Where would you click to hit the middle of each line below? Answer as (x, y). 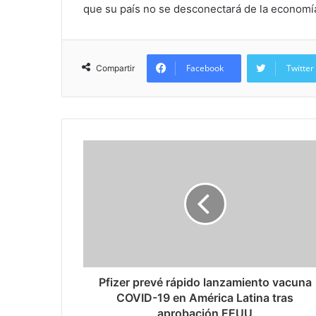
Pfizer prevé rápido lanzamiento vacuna (205, 282)
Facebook (205, 68)
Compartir (115, 68)
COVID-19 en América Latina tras (205, 298)
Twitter (300, 68)
